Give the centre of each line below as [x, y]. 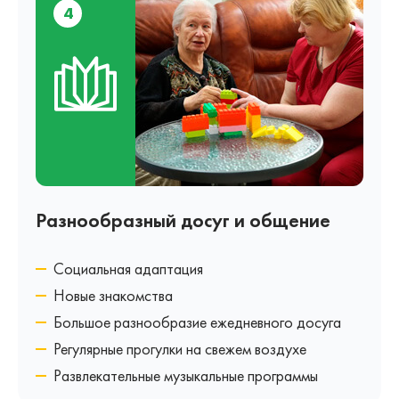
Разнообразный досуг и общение [183, 220]
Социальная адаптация [128, 268]
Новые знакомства [113, 295]
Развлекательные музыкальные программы [186, 375]
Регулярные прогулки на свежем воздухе [180, 348]
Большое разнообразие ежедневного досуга [197, 322]
